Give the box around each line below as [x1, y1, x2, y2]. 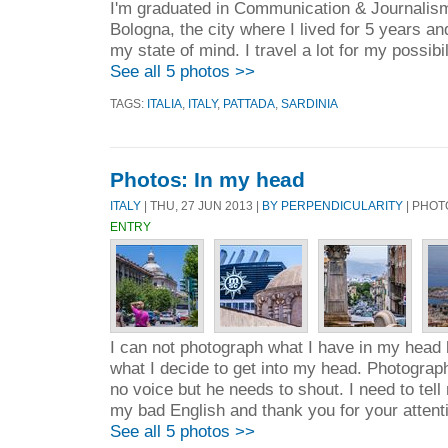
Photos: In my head [110, 168, 306, 192]
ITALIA [147, 96, 182, 110]
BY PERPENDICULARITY [262, 199, 403, 212]
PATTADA [223, 96, 275, 110]
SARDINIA [281, 96, 338, 110]
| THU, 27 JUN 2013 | [141, 199, 262, 212]
